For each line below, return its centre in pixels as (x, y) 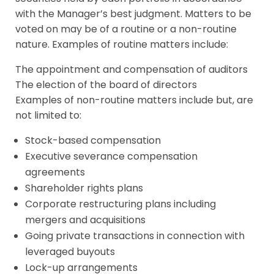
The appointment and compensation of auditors (131, 69)
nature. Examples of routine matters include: (122, 44)
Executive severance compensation (111, 156)
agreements (55, 172)
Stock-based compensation (93, 140)
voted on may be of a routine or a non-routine (126, 29)
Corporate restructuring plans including (120, 204)
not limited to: (48, 115)
